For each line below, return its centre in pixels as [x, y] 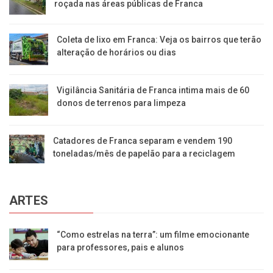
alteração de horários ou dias [116, 53]
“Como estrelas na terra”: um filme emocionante [153, 234]
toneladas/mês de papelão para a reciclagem [144, 153]
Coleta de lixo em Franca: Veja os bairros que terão [159, 40]
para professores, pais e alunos [121, 247]
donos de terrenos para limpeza [122, 103]
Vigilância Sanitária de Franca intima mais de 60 [153, 90]
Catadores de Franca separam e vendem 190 [143, 140]
